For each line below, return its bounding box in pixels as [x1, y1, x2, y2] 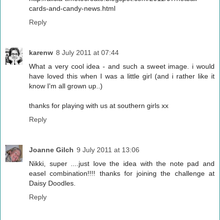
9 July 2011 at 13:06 [77, 146, 139, 154]
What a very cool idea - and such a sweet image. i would [29, 62, 215, 71]
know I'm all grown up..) [29, 82, 103, 90]
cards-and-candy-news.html [29, 4, 115, 13]
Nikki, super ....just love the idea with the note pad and [29, 160, 215, 168]
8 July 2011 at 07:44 [56, 49, 119, 57]
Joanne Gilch [29, 146, 74, 154]
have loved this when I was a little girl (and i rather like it [29, 72, 215, 81]
